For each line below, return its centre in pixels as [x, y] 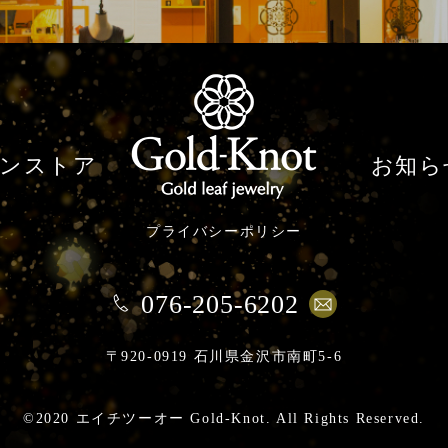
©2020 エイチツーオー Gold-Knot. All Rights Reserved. [224, 418]
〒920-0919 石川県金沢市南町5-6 [224, 356]
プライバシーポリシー [224, 231]
